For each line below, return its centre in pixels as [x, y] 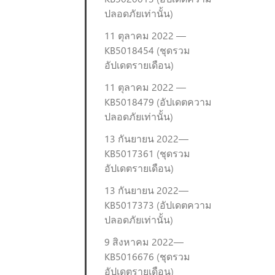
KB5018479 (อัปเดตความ [158, 102]
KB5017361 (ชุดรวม [147, 153]
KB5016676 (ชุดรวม [147, 256]
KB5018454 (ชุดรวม [147, 50]
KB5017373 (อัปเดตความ [158, 205]
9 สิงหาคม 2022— [144, 242]
